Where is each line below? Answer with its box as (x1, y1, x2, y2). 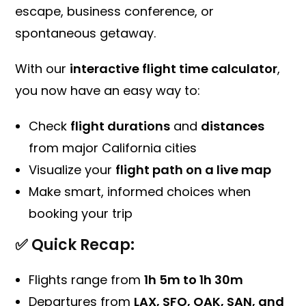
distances (201, 117, 265, 135)
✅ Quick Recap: (15, 234, 135, 256)
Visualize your (29, 161, 116, 179)
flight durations (70, 117, 171, 135)
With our (15, 60, 70, 78)
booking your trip (29, 205, 133, 223)
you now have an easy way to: (15, 82, 201, 100)
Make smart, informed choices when (29, 183, 251, 201)
